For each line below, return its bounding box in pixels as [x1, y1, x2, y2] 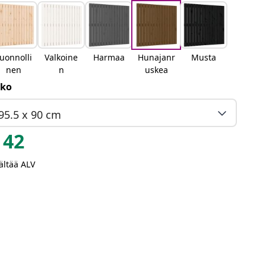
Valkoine [45, 52, 78, 63]
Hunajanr [137, 52, 175, 63]
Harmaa [93, 52, 125, 63]
